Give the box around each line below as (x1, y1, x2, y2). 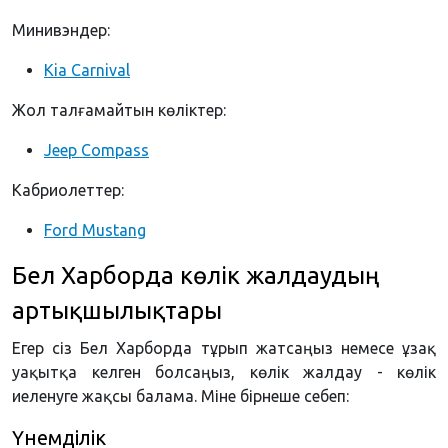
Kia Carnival (44, 61, 130, 80)
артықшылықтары (12, 297, 222, 325)
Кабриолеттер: (12, 181, 124, 200)
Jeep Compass (44, 141, 149, 160)
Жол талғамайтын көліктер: (12, 101, 226, 120)
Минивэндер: (12, 21, 110, 40)
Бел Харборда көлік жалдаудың (12, 262, 379, 290)
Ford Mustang (44, 221, 146, 240)
